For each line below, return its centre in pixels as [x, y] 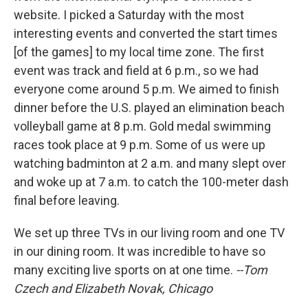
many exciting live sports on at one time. [125, 270]
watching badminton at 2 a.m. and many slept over [150, 164]
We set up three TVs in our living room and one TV [149, 233]
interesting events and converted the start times [146, 34]
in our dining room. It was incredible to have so [140, 252]
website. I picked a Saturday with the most [129, 15]
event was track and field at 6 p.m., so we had [136, 71]
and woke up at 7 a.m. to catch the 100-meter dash [151, 182]
